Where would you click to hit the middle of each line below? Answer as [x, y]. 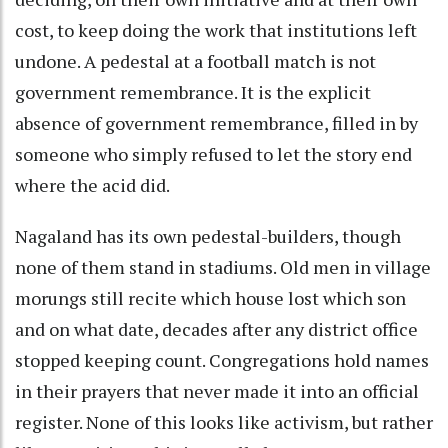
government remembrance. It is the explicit [193, 91]
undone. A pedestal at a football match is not [195, 60]
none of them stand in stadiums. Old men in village [223, 266]
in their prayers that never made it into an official [217, 390]
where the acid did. [92, 184]
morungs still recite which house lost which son [210, 297]
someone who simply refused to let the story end [213, 153]
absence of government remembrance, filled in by [216, 122]
